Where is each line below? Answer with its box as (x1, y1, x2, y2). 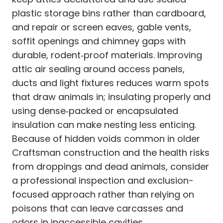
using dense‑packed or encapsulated (12, 104, 178, 117)
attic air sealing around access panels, (12, 62, 185, 75)
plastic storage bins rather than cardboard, (12, 6, 206, 19)
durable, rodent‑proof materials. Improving (12, 48, 202, 61)
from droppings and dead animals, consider (12, 160, 209, 173)
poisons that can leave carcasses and (12, 202, 183, 215)
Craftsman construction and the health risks (12, 146, 210, 159)
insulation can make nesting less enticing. (12, 118, 196, 131)
